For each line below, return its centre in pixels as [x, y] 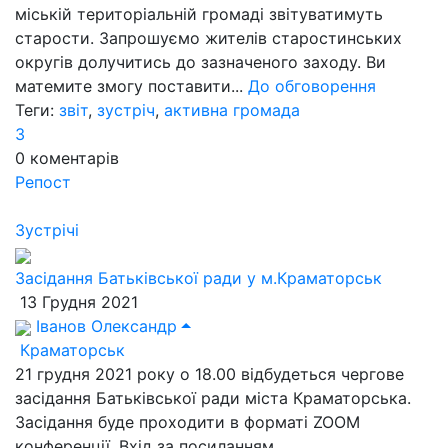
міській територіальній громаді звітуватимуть [199, 14]
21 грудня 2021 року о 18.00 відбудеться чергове [209, 374]
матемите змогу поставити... [131, 86]
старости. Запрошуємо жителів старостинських [208, 38]
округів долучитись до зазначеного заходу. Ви [200, 62]
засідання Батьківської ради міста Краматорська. [213, 398]
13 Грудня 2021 [76, 302]
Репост [43, 182]
